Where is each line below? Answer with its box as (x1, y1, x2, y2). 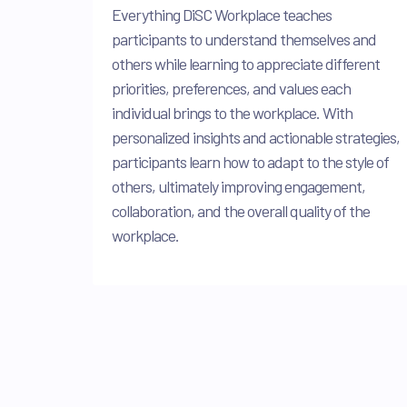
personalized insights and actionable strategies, (112, 127, 400, 148)
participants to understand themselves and (112, 29, 376, 50)
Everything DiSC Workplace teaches (112, 5, 332, 25)
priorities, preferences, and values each (112, 78, 351, 99)
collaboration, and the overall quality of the (112, 201, 370, 222)
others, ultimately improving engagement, (112, 176, 365, 197)
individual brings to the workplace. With (112, 103, 352, 124)
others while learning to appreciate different (112, 54, 380, 74)
